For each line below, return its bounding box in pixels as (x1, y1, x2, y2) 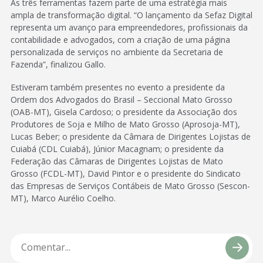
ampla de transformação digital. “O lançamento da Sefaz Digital (11, 9, 252, 21)
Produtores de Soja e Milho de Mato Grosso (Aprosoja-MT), (11, 118, 240, 130)
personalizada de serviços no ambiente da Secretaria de (11, 46, 223, 58)
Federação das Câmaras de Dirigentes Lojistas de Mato (11, 155, 223, 167)
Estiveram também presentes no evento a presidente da (11, 81, 225, 93)
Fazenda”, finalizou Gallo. (11, 58, 106, 70)
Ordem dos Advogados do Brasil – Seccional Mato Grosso (11, 93, 232, 105)
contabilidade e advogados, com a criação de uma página (11, 33, 230, 45)
